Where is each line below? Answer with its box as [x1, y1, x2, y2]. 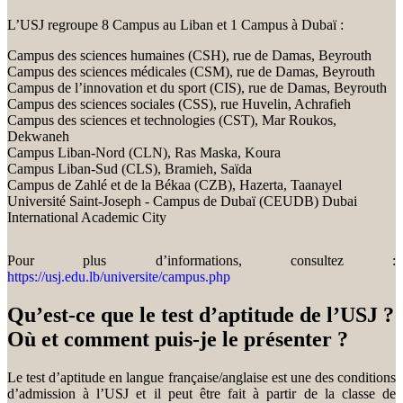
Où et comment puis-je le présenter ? [7, 327, 348, 351]
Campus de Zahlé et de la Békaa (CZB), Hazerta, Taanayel [7, 176, 342, 193]
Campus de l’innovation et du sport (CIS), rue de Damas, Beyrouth [7, 79, 387, 95]
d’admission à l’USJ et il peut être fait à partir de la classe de [7, 385, 396, 401]
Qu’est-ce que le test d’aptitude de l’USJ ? [7, 302, 394, 327]
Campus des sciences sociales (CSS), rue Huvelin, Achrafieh [7, 95, 351, 112]
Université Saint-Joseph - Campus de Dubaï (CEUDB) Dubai [7, 193, 357, 209]
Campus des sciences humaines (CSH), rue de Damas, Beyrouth [7, 47, 372, 63]
